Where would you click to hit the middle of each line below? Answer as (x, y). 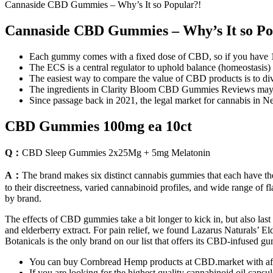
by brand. (23, 198)
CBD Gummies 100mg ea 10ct (98, 126)
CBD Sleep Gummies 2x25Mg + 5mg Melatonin (116, 152)
